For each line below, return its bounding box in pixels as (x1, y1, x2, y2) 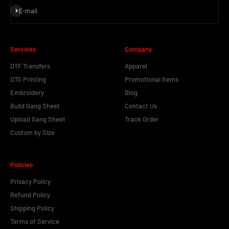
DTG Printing (10, 75, 46, 84)
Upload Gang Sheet (10, 115, 65, 124)
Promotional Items (125, 75, 178, 84)
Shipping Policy (10, 204, 54, 213)
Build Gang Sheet (10, 102, 60, 110)
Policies (10, 161, 33, 169)
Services (10, 45, 36, 54)
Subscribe (10, 5, 42, 14)
